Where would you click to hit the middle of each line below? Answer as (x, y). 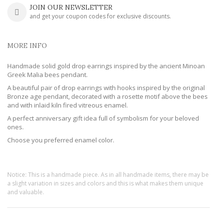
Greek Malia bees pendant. (47, 74)
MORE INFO (27, 45)
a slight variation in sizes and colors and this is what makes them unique (105, 183)
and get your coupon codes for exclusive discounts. (100, 16)
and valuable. (26, 192)
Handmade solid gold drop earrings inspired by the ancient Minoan (106, 66)
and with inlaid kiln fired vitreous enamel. (68, 105)
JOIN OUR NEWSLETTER (71, 7)
